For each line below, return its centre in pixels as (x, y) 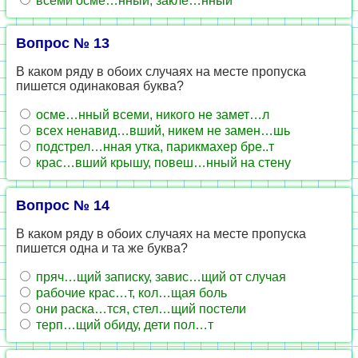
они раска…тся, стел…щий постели (139, 309)
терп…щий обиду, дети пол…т (123, 325)
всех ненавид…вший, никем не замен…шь (161, 131)
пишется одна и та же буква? (102, 248)
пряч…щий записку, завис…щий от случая (159, 277)
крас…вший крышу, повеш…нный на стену (162, 163)
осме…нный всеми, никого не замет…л (151, 115)
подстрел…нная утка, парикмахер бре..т (153, 147)
